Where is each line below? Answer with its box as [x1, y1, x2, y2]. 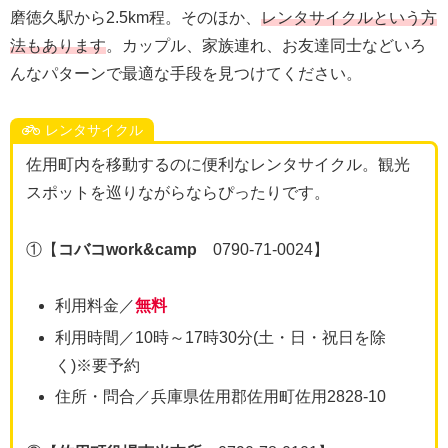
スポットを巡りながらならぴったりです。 [25, 183, 330, 201]
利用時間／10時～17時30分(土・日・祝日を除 [54, 328, 386, 346]
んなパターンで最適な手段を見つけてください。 [10, 64, 362, 82]
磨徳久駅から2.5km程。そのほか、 [10, 8, 261, 26]
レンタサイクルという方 [261, 8, 437, 26]
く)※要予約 [54, 356, 140, 374]
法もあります [10, 36, 106, 54]
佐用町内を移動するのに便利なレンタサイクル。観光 [25, 155, 410, 173]
